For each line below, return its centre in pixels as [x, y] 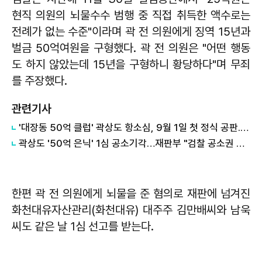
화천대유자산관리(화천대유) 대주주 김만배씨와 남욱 [131, 210]
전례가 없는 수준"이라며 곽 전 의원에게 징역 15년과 [131, 31]
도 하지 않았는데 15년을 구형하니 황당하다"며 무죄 [131, 64]
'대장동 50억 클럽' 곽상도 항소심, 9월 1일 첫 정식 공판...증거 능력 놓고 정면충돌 [244, 127]
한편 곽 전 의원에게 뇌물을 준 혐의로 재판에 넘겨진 [131, 193]
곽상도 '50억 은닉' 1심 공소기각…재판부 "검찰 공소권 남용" [240, 143]
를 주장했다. [41, 80]
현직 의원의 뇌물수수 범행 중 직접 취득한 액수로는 [131, 15]
